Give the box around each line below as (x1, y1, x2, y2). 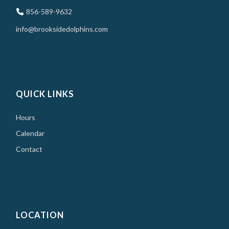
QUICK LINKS (16, 88, 75, 99)
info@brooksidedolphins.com (16, 24, 108, 33)
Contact (16, 144, 43, 153)
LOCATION (16, 210, 64, 220)
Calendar (16, 128, 45, 138)
